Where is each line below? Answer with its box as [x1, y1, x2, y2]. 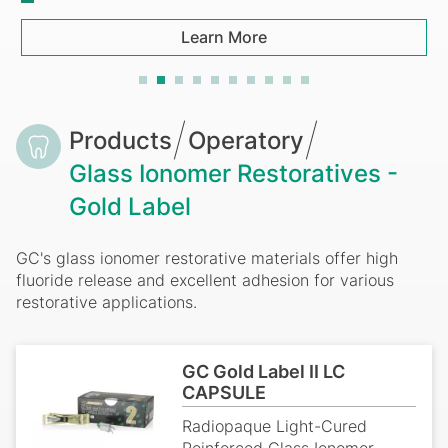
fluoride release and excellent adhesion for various [16, 269, 394, 290]
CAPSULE [182, 381, 267, 403]
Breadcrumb [16, 122, 182, 157]
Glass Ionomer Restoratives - [69, 158, 398, 188]
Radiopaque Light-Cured [182, 415, 368, 436]
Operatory [188, 125, 304, 155]
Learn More [181, 27, 267, 48]
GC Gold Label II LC [182, 360, 346, 382]
